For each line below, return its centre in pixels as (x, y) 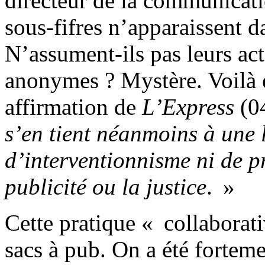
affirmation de (73, 106)
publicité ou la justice (106, 186)
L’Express (188, 106)
